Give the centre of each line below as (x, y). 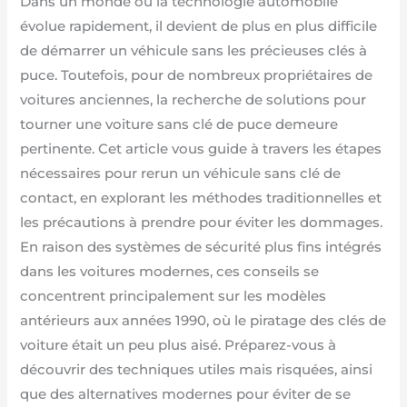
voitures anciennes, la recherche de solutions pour (194, 100)
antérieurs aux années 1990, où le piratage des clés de (203, 321)
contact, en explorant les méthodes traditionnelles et (201, 199)
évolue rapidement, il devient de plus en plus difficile (199, 27)
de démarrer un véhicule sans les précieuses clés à (194, 51)
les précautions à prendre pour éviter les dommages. (202, 223)
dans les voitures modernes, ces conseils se (170, 272)
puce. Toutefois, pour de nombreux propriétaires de (197, 76)
